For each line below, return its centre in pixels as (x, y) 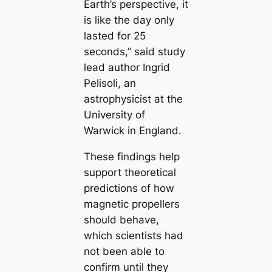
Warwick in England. (132, 130)
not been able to (124, 251)
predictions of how (129, 188)
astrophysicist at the (133, 99)
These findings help (131, 156)
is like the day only (129, 20)
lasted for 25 (114, 36)
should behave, (121, 219)
